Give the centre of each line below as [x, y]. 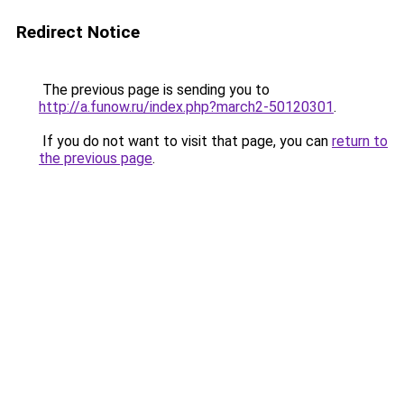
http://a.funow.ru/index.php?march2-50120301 [186, 107]
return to [360, 141]
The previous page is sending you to [154, 90]
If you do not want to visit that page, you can [185, 141]
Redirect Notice [78, 32]
